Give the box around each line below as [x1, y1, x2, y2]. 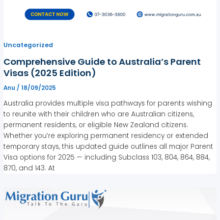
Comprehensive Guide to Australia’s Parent [3, 55, 201, 68]
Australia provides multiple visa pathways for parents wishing [3, 99, 213, 109]
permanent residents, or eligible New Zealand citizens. [3, 120, 189, 130]
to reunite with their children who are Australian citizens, [3, 110, 194, 119]
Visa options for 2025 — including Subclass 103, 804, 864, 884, [3, 153, 210, 163]
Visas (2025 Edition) [3, 67, 97, 80]
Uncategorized [3, 41, 54, 50]
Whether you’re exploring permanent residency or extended [3, 131, 209, 141]
